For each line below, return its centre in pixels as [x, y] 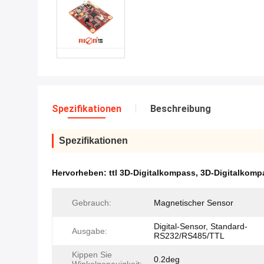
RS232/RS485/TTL [189, 236]
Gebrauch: [92, 203]
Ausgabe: [90, 231]
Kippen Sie [92, 255]
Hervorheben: [80, 173]
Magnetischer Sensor [194, 203]
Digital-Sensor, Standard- [201, 226]
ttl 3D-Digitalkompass [152, 173]
